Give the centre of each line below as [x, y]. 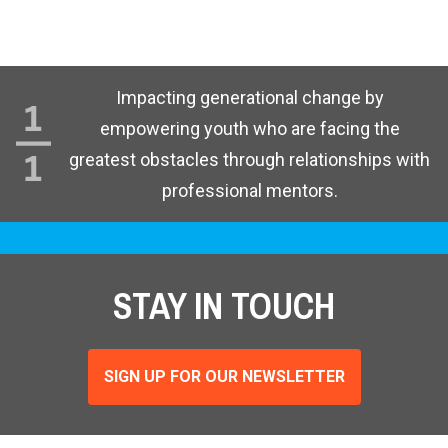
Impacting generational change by [249, 97]
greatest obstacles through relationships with [249, 159]
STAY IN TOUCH [224, 305]
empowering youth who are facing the [249, 128]
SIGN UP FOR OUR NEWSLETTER [224, 376]
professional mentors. [249, 190]
